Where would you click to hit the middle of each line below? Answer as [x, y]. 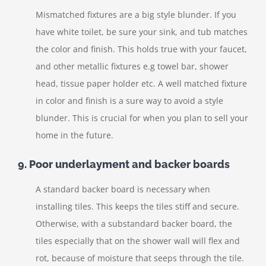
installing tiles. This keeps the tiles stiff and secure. [137, 207]
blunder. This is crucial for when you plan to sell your [142, 118]
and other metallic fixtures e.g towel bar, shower [132, 66]
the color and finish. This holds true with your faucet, [141, 49]
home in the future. [75, 135]
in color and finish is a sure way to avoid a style [129, 100]
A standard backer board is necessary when [123, 189]
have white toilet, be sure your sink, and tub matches [142, 31]
